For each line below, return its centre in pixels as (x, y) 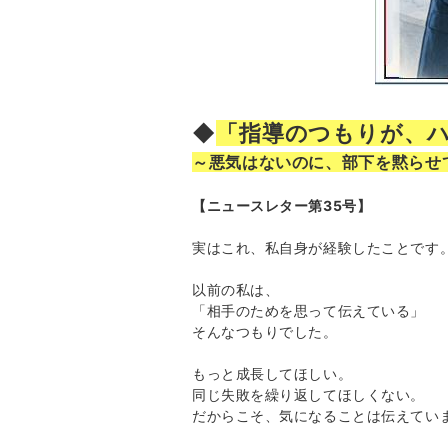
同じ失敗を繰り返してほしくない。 (308, 394)
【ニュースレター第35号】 (282, 205)
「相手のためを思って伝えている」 (308, 310)
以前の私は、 (236, 289)
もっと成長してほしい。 (272, 373)
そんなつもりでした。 (265, 331)
